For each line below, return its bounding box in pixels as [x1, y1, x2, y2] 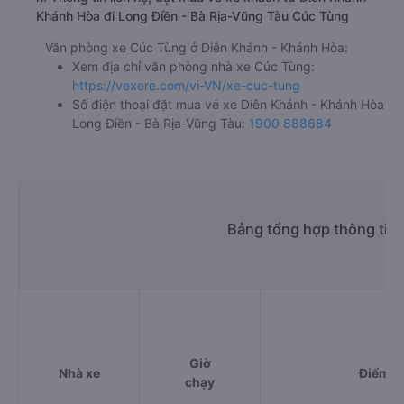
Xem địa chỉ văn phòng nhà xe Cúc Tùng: [72, 58, 315, 74]
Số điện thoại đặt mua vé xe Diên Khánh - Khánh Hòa [72, 96, 384, 112]
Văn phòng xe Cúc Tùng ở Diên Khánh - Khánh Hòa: [45, 39, 348, 55]
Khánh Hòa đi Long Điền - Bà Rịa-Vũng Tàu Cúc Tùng [36, 7, 349, 23]
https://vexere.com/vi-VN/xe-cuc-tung [72, 77, 300, 93]
